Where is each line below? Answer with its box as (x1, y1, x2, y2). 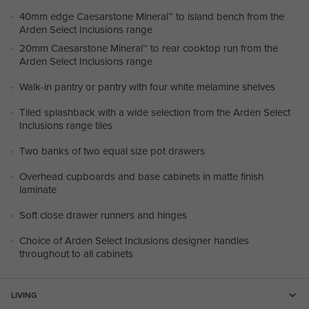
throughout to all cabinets (19, 246, 133, 261)
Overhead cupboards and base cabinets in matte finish (19, 169, 263, 184)
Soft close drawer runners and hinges (19, 208, 190, 223)
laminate (19, 182, 57, 197)
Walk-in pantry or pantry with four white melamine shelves (19, 79, 275, 94)
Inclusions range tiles (19, 118, 112, 133)
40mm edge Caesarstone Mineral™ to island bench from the (19, 9, 284, 24)
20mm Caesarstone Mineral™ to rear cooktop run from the (19, 41, 278, 56)
